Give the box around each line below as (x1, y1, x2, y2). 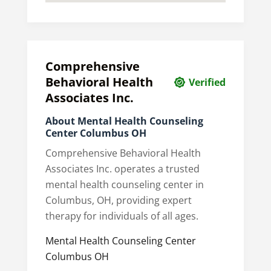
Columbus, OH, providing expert (45, 193, 192, 207)
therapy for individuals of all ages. (45, 209, 198, 223)
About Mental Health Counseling (45, 114, 203, 128)
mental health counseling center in (45, 177, 204, 191)
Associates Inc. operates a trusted (45, 162, 200, 175)
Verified (189, 75, 226, 89)
